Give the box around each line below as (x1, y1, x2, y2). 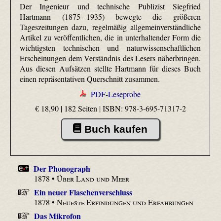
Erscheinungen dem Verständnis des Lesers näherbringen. (20, 53, 201, 64)
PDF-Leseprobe (91, 88, 141, 99)
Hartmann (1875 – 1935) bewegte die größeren (20, 11, 201, 22)
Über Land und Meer (57, 173, 130, 184)
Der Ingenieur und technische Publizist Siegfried (20, 1, 201, 12)
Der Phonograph (34, 162, 91, 174)
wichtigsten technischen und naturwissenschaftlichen (20, 42, 201, 53)
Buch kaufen (84, 123, 147, 135)
